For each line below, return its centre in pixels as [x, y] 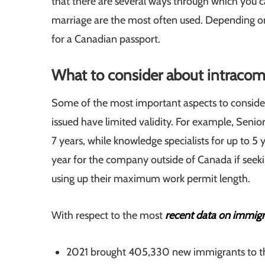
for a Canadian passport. [106, 39]
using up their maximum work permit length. [151, 179]
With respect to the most [108, 216]
